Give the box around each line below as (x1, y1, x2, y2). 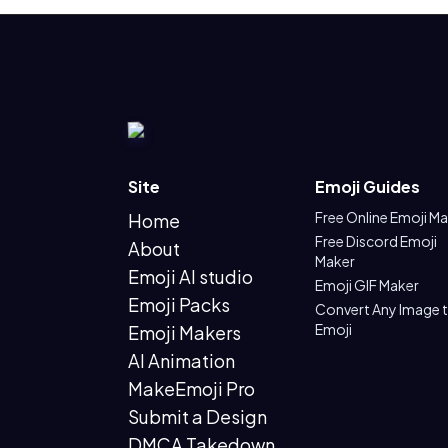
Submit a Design (128, 405, 267, 428)
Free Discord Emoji (314, 232, 437, 250)
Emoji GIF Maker (314, 276, 419, 294)
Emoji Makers (128, 321, 241, 344)
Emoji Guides (314, 176, 420, 197)
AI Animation (128, 349, 235, 372)
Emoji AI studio (128, 265, 253, 288)
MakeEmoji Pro (128, 377, 255, 400)
